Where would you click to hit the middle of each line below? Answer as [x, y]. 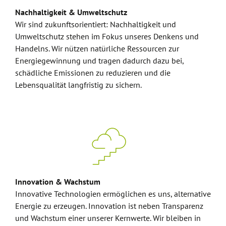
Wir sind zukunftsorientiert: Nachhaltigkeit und [96, 24]
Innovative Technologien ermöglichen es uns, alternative [113, 194]
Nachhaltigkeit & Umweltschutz [71, 12]
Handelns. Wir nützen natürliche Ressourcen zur [97, 48]
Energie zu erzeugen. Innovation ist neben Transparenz [109, 206]
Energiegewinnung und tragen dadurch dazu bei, [99, 61]
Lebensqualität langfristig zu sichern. [78, 85]
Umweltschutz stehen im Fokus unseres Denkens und [107, 36]
